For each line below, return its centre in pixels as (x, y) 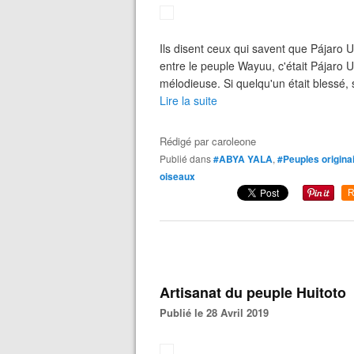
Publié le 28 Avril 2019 (218, 313)
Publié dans (188, 158)
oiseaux (177, 176)
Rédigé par (186, 141)
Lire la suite (188, 100)
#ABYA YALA (243, 159)
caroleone (234, 141)
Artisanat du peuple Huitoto (253, 292)
